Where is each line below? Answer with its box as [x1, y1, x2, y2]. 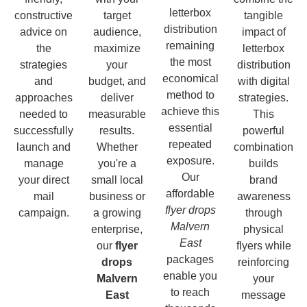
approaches [14, 91, 73, 103]
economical [162, 72, 219, 84]
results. [99, 124, 134, 136]
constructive [14, 9, 73, 21]
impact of [241, 25, 286, 38]
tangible [244, 9, 283, 21]
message [241, 288, 286, 301]
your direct [18, 173, 69, 186]
